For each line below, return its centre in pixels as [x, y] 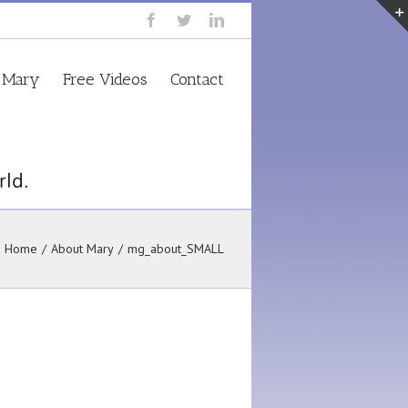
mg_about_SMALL [176, 249]
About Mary [82, 249]
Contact [197, 79]
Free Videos [105, 79]
